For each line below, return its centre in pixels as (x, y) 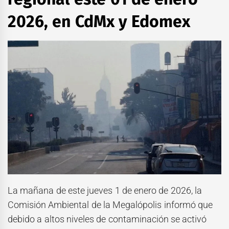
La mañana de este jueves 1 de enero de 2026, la (105, 190)
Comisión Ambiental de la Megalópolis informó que (110, 205)
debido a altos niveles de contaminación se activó (107, 219)
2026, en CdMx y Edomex (99, 21)
